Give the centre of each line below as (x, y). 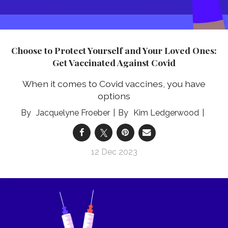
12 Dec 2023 (114, 152)
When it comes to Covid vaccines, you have (114, 84)
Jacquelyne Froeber (73, 113)
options (114, 96)
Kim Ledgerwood (166, 113)
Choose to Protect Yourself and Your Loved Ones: (114, 50)
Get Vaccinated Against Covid (114, 62)
